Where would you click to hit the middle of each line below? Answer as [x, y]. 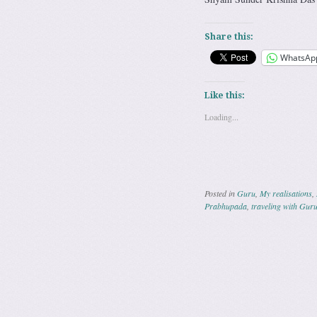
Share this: [229, 36]
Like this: [224, 95]
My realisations [286, 193]
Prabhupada [225, 206]
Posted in [220, 193]
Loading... [221, 116]
